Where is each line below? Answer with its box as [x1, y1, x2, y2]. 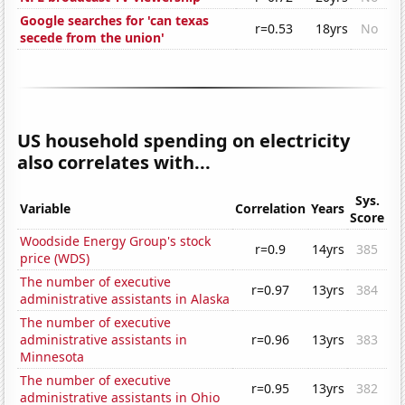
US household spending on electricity [17, 128, 351, 154]
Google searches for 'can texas [20, 12, 210, 30]
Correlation [235, 200, 306, 218]
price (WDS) [20, 250, 90, 268]
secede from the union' [20, 29, 165, 47]
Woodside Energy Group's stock [20, 232, 212, 250]
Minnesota [20, 348, 85, 366]
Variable [20, 200, 71, 218]
